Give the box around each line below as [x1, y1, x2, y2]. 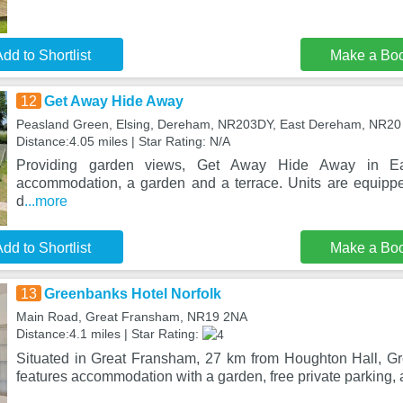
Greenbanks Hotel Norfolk [43, 286, 221, 301]
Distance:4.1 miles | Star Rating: [15, 327, 202, 341]
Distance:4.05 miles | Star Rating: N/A [15, 134, 230, 148]
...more [23, 193, 67, 209]
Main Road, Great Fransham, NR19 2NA [15, 309, 247, 324]
